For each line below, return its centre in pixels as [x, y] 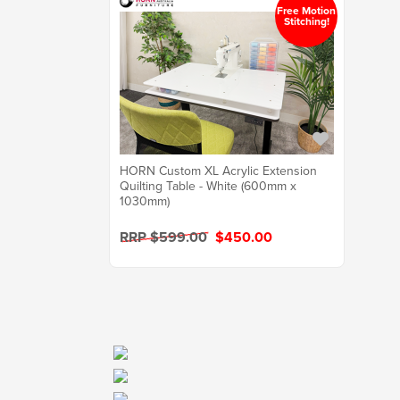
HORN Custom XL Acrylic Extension [218, 171]
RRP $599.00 [165, 237]
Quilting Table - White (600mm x [208, 187]
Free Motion [306, 11]
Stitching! [306, 21]
